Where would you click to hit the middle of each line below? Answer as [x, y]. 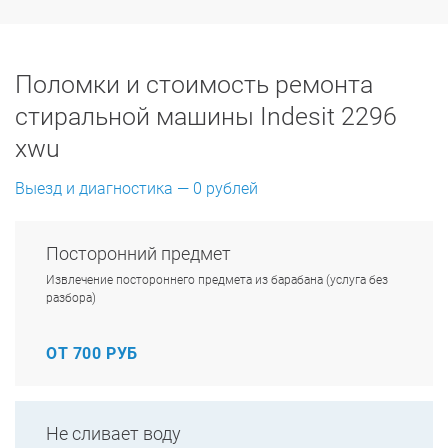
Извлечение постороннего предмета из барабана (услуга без [217, 280]
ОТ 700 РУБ [92, 353]
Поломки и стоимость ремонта [194, 84]
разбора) [71, 298]
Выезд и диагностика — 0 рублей [136, 188]
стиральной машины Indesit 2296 [206, 116]
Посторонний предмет [138, 253]
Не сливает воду [113, 433]
